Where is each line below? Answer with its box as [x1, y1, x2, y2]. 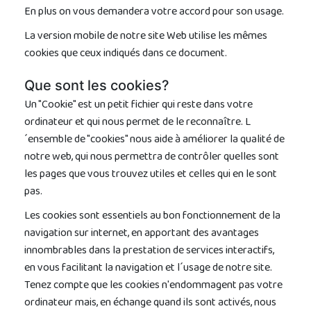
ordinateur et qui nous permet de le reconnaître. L [24, 112, 251, 134]
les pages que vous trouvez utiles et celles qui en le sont [24, 164, 277, 186]
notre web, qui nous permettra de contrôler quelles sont [24, 146, 279, 169]
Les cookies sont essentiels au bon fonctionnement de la [24, 205, 280, 228]
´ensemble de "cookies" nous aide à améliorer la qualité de [24, 129, 285, 151]
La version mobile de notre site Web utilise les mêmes [24, 26, 267, 48]
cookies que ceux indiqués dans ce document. [24, 43, 227, 65]
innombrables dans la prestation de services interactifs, [24, 240, 274, 262]
